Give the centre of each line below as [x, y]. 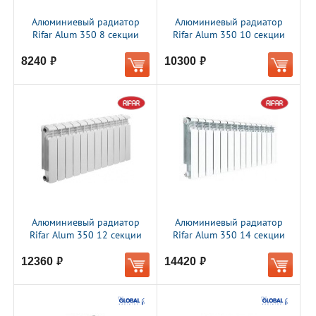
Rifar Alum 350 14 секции [229, 235]
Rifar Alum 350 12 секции [85, 235]
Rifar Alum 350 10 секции [229, 35]
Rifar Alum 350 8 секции [85, 35]
